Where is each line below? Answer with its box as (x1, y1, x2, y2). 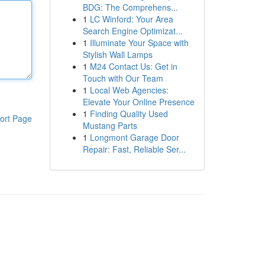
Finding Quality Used (89, 108, 168, 119)
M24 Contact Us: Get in (89, 60, 177, 72)
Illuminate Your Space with (89, 37, 189, 49)
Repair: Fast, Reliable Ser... (82, 143, 186, 155)
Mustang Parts (82, 119, 137, 131)
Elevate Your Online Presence (82, 96, 195, 108)
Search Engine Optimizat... (82, 25, 183, 37)
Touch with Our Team (82, 72, 163, 84)
